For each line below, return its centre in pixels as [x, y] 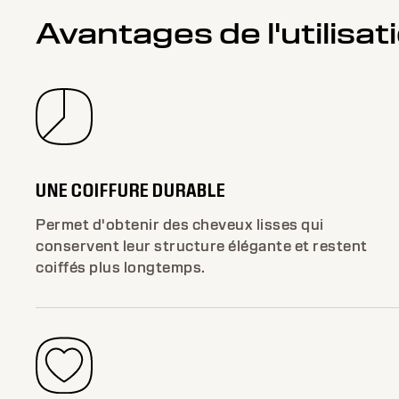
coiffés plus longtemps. [121, 267]
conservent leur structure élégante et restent [202, 246]
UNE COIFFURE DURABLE [130, 190]
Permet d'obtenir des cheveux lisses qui [180, 224]
